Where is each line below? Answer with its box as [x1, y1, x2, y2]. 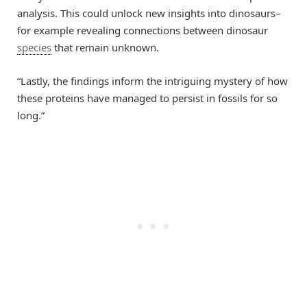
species [17, 40, 51, 55]
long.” [17, 108, 45, 122]
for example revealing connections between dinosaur [17, 23, 268, 38]
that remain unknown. [51, 40, 159, 55]
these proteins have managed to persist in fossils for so [17, 90, 278, 105]
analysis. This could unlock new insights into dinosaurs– [17, 6, 281, 21]
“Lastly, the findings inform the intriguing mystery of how [17, 73, 288, 88]
